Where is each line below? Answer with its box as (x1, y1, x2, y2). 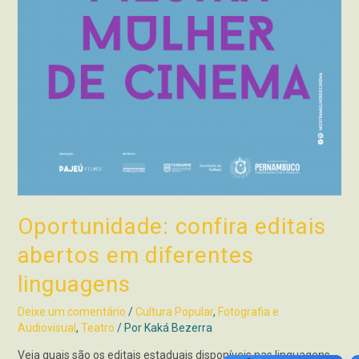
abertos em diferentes (17, 241, 254, 268)
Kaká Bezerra (143, 321, 212, 334)
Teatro (80, 321, 115, 334)
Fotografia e (217, 305, 279, 318)
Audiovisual (17, 321, 76, 334)
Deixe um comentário (17, 305, 126, 318)
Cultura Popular (135, 305, 213, 318)
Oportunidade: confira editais (17, 212, 326, 240)
